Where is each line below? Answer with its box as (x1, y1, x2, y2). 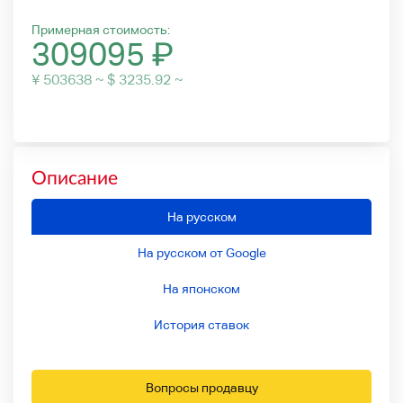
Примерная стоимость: (31, 22, 170, 37)
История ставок (154, 317, 249, 332)
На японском (163, 281, 240, 296)
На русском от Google (137, 245, 266, 260)
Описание (31, 165, 118, 188)
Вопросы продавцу (145, 380, 258, 395)
